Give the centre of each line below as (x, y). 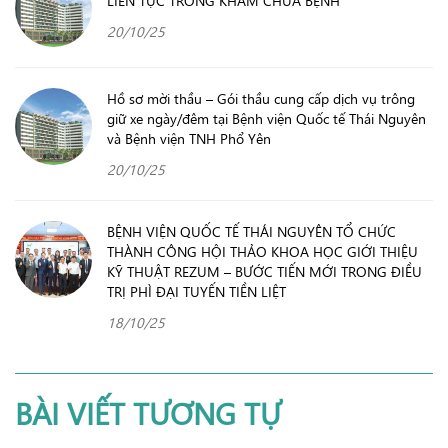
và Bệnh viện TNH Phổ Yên (189, 138)
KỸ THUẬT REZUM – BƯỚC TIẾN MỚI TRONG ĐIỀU (264, 271)
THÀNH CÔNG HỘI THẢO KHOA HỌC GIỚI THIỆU (262, 251)
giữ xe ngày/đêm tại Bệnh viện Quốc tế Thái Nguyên (266, 118)
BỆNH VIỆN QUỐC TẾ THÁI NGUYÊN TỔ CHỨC (251, 231)
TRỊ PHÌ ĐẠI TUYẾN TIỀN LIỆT (196, 291)
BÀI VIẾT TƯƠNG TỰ (148, 412)
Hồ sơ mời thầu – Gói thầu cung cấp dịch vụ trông (261, 98)
